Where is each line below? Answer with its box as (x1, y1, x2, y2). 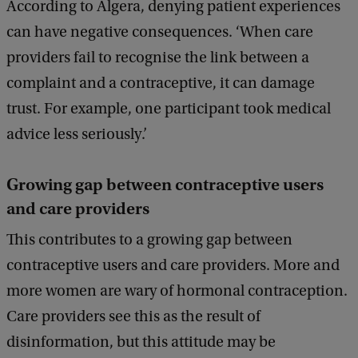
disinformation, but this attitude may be (6, 333, 276, 352)
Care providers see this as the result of (6, 308, 261, 326)
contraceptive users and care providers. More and (6, 257, 340, 275)
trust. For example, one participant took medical (6, 100, 331, 118)
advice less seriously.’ (6, 125, 147, 144)
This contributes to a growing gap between (6, 231, 292, 249)
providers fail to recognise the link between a (6, 49, 309, 67)
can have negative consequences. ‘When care (6, 23, 313, 42)
